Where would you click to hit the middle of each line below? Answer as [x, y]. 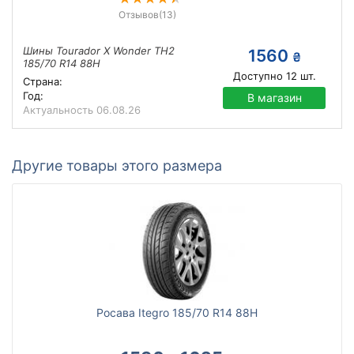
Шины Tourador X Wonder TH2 [99, 51]
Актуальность [60, 110]
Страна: [43, 81]
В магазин [274, 98]
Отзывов [138, 15]
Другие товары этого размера [117, 166]
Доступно [258, 76]
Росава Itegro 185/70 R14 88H [177, 313]
